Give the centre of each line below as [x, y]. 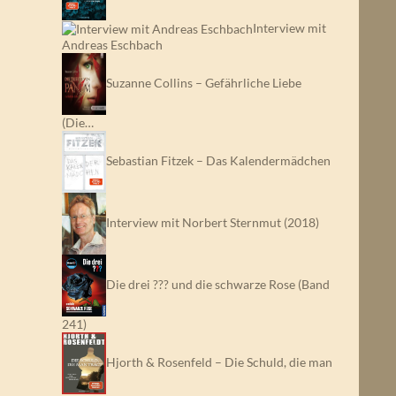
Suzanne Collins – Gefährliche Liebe [204, 83]
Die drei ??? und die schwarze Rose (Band [218, 284]
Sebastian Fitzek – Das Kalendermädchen [218, 160]
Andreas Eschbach [112, 45]
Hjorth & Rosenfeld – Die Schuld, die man [219, 362]
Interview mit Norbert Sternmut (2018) [213, 222]
